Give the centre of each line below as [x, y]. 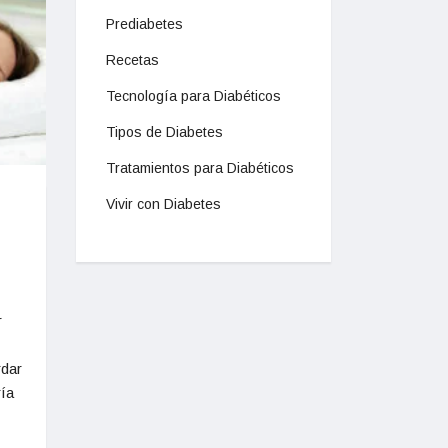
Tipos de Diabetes [164, 132]
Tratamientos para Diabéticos [200, 168]
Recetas [132, 60]
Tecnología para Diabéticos [193, 96]
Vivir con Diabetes [163, 204]
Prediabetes [144, 24]
